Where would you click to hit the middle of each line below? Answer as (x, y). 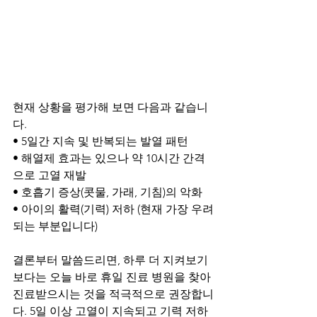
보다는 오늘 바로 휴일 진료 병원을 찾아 (113, 277)
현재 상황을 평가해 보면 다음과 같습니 (110, 107)
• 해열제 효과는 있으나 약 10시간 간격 (109, 158)
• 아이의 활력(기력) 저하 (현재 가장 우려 (113, 209)
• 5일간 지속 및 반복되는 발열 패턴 (100, 141)
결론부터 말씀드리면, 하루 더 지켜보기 (110, 260)
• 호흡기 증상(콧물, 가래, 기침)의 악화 (108, 192)
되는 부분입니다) (55, 226)
